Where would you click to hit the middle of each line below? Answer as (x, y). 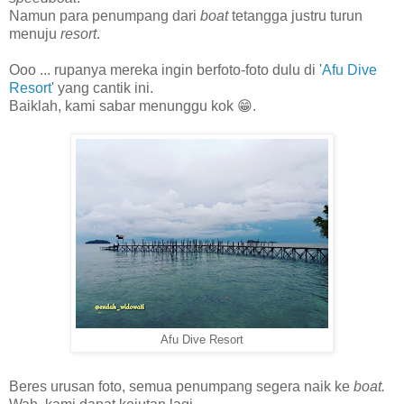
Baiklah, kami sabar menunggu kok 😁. (133, 106)
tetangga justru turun (295, 16)
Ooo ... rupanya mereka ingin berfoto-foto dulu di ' (165, 70)
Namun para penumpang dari (105, 16)
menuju (35, 34)
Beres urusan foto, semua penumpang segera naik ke (181, 387)
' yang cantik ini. (102, 88)
